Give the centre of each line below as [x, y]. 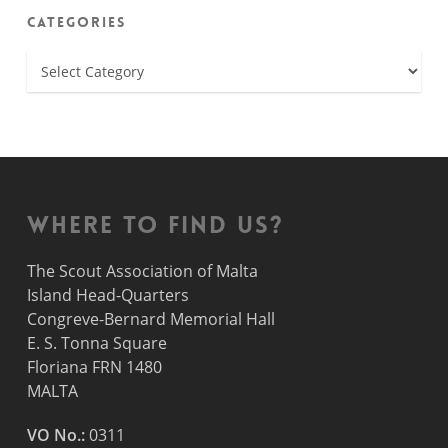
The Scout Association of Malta [142, 271]
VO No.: [55, 435]
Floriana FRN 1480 [94, 367]
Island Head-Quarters [107, 295]
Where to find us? [155, 225]
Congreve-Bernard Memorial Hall [150, 319]
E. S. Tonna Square [96, 343]
